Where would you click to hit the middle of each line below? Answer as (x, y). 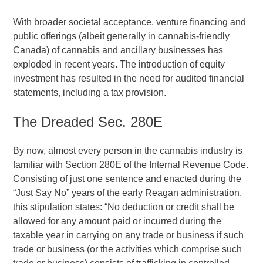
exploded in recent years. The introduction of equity (119, 65)
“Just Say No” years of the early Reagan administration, (128, 193)
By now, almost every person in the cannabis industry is (128, 151)
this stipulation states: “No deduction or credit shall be (124, 207)
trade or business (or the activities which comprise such (128, 249)
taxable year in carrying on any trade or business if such (129, 235)
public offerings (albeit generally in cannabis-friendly (122, 36)
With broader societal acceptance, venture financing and (130, 22)
